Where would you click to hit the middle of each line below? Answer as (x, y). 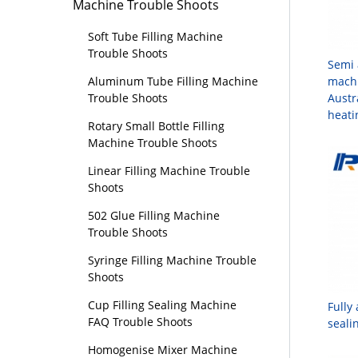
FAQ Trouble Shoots (141, 322)
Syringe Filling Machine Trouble (173, 261)
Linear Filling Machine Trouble (169, 171)
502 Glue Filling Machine (154, 216)
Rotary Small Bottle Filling (157, 126)
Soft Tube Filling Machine (156, 37)
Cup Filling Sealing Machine (163, 305)
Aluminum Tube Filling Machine (173, 82)
